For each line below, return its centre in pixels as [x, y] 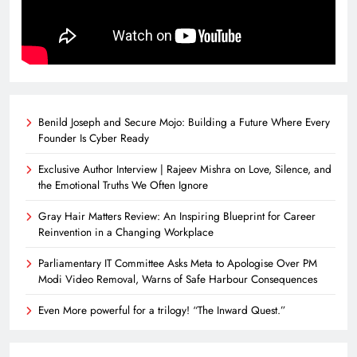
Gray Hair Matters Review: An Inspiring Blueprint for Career [177, 216]
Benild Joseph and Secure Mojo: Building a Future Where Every [184, 122]
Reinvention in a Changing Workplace [126, 231]
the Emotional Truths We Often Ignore [123, 184]
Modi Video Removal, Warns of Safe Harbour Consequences [178, 279]
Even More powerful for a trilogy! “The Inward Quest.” [162, 310]
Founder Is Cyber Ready [94, 137]
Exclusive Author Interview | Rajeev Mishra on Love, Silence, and [185, 169]
